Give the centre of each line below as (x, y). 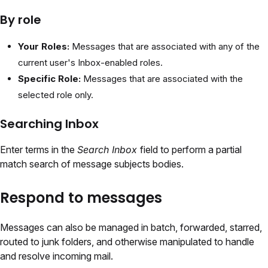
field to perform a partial (191, 150)
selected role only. (56, 95)
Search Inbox (109, 150)
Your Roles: (45, 47)
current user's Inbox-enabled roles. (90, 63)
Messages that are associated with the (163, 79)
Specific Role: (51, 79)
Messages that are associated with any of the (166, 47)
